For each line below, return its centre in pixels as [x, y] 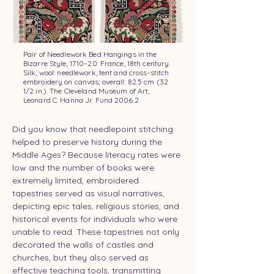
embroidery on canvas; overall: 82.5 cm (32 [96, 82]
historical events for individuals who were [96, 219]
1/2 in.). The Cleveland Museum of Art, [87, 91]
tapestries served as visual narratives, [90, 193]
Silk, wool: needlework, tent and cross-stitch [96, 72]
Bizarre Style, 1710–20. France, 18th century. [97, 63]
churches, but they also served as [82, 257]
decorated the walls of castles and [84, 245]
